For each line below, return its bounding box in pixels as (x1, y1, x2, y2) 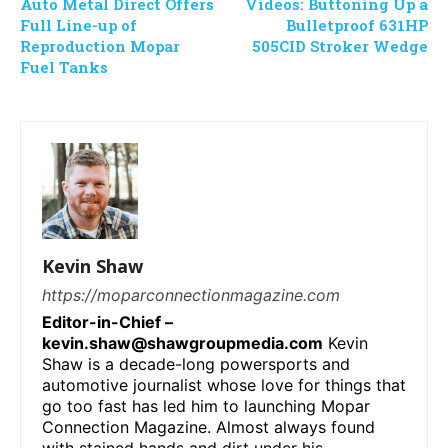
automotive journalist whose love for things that (42, 374, 406, 395)
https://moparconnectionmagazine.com (42, 284, 340, 305)
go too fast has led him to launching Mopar (42, 395, 370, 416)
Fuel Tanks (20, 56, 108, 77)
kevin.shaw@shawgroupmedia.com (42, 332, 323, 353)
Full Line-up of (20, 14, 137, 35)
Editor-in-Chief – (42, 311, 173, 332)
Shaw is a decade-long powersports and (42, 353, 350, 374)
